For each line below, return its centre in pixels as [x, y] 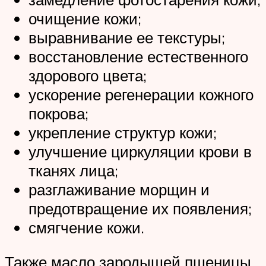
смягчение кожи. [86, 228]
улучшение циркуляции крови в [140, 152]
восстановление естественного [138, 57]
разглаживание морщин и [119, 190]
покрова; [58, 114]
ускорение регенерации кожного [141, 95]
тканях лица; [73, 171]
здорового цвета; [88, 76]
